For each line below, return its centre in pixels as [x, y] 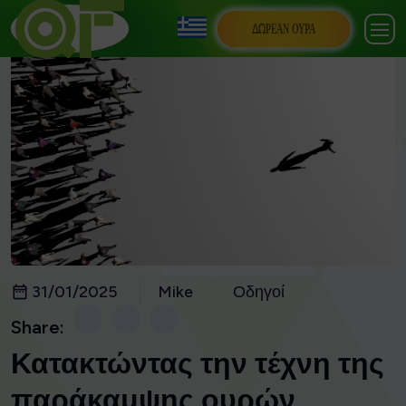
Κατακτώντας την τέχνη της [198, 364]
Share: [38, 328]
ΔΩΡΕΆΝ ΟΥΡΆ [284, 28]
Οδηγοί [259, 292]
